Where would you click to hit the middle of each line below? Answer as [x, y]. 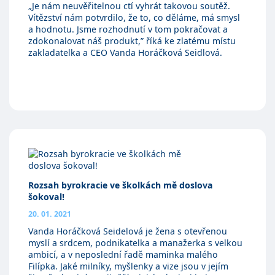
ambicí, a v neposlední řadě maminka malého [123, 254]
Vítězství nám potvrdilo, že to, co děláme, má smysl [134, 18]
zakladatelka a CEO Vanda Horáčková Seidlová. [125, 53]
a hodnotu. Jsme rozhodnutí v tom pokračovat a [128, 29]
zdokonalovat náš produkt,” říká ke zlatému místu [132, 41]
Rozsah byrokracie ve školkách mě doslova [120, 185]
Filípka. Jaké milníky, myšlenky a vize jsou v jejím [128, 266]
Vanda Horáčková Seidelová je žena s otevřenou [127, 231]
